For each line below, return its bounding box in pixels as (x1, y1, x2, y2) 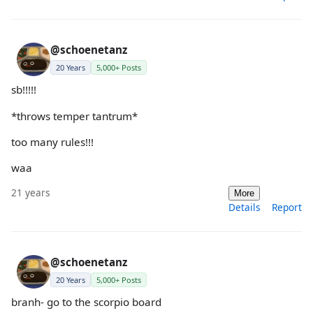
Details (228, 201, 261, 214)
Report (272, 201, 302, 214)
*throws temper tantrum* (11, 108, 138, 123)
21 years (11, 186, 50, 200)
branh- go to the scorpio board (11, 295, 161, 310)
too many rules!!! (11, 134, 94, 149)
